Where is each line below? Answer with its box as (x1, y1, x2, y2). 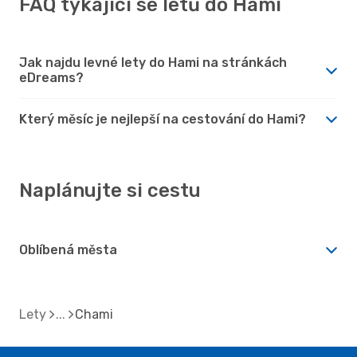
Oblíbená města (19, 241, 117, 257)
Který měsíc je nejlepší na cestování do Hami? (19, 111, 306, 127)
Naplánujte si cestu (19, 178, 201, 202)
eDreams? (19, 69, 84, 85)
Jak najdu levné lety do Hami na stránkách (19, 54, 287, 70)
